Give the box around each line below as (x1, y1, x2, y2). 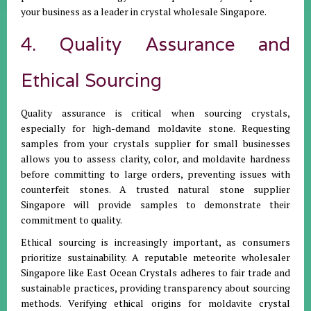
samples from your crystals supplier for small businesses (21, 137, 290, 151)
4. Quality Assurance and (21, 33, 290, 56)
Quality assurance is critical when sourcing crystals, (21, 106, 290, 120)
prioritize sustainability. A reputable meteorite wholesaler (21, 251, 290, 264)
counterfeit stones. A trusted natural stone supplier (21, 183, 290, 196)
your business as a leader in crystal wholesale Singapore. (21, 5, 267, 19)
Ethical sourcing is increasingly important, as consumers (21, 235, 290, 249)
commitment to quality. (21, 213, 122, 227)
